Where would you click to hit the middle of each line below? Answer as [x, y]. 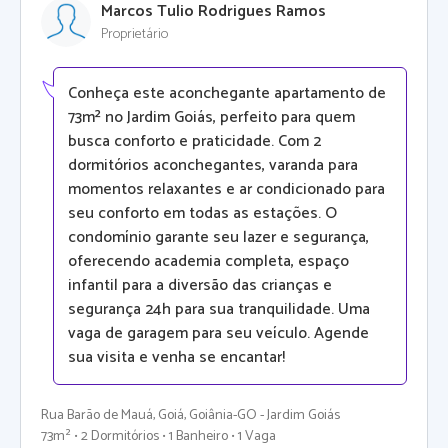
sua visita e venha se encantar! [176, 358]
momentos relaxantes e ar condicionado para [226, 190]
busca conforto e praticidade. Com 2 [194, 142]
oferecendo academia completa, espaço [208, 262]
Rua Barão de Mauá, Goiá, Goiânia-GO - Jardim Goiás [190, 416]
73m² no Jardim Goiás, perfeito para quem [211, 118]
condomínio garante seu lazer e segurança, [218, 238]
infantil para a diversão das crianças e [200, 286]
